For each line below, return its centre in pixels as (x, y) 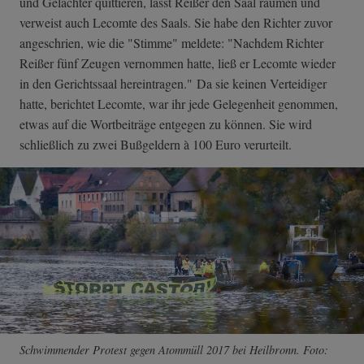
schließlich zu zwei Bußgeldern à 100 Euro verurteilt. (158, 144)
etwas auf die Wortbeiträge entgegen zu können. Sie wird (166, 123)
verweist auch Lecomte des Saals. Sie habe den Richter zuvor (176, 22)
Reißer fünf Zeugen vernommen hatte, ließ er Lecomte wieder (178, 63)
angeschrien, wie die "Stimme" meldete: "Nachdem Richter (171, 42)
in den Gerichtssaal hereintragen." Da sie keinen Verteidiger (173, 83)
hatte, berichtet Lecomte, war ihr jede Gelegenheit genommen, (179, 103)
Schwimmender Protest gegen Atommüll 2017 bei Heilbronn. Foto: (174, 349)
